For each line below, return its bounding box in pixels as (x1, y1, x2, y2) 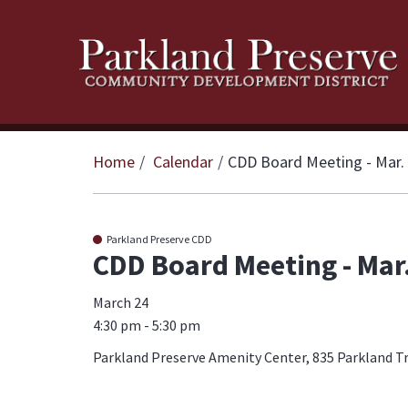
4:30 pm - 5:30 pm (93, 316, 200, 334)
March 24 (93, 293, 148, 311)
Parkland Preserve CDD (107, 232, 212, 246)
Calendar (153, 151, 213, 172)
